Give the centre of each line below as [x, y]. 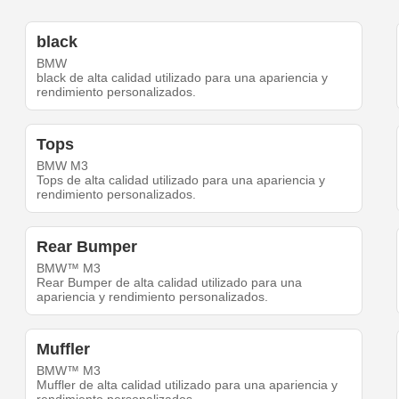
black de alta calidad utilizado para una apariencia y [183, 78]
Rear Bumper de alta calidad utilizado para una [170, 283]
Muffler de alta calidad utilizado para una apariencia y [187, 385]
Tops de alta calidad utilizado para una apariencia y [181, 180]
